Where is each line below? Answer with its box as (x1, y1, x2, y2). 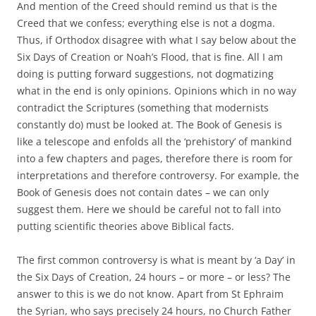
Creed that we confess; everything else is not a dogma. (17, 16, 275, 30)
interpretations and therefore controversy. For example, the (17, 168, 299, 182)
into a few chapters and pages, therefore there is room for (17, 151, 293, 165)
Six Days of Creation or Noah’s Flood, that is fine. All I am (17, 49, 283, 63)
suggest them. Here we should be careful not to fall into (17, 202, 281, 216)
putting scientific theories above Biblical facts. (17, 219, 234, 233)
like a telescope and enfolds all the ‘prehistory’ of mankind (17, 134, 292, 148)
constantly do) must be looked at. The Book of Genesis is (17, 117, 282, 131)
